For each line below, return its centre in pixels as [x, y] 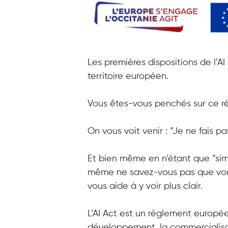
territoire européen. [128, 76]
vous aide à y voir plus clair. [145, 186]
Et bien [104, 159]
